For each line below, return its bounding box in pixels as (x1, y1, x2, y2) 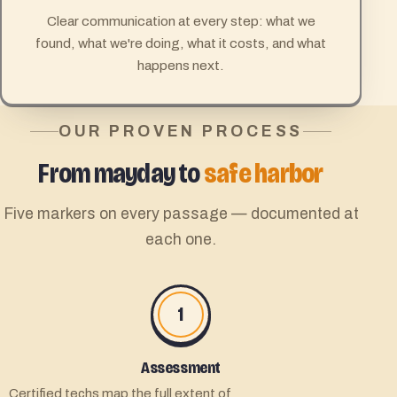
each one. (145, 230, 216, 248)
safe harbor (203, 158, 323, 191)
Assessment (141, 358, 221, 378)
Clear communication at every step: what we (46, 12, 315, 28)
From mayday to (38, 158, 204, 191)
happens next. (137, 57, 224, 73)
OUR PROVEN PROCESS (58, 122, 304, 140)
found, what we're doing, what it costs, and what (35, 35, 326, 51)
